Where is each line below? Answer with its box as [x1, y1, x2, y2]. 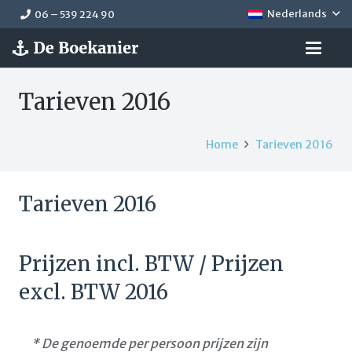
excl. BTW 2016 [19, 279, 168, 305]
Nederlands [267, 7, 328, 20]
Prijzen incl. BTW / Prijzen [19, 251, 284, 277]
